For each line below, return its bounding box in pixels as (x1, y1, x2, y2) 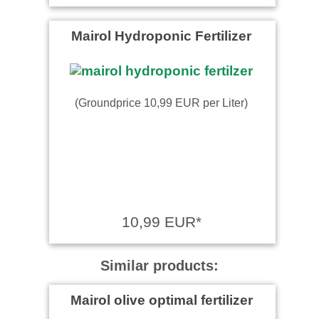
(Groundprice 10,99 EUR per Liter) (75, 95, 248, 109)
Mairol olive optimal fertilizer (70, 291, 253, 308)
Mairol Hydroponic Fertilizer (71, 27, 251, 43)
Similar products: (100, 257, 219, 273)
